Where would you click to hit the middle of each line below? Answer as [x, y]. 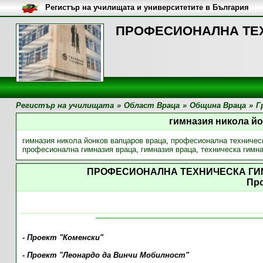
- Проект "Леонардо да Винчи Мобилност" [105, 255]
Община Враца [218, 105]
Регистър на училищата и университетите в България [147, 7]
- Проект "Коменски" [63, 237]
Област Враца [151, 105]
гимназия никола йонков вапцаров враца [94, 141]
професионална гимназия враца [79, 149]
